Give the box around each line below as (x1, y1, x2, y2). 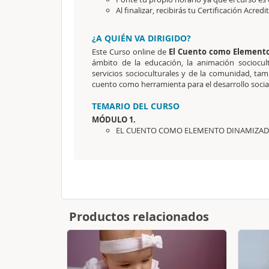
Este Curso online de (92, 46, 169, 57)
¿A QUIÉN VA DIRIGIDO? (92, 32, 191, 44)
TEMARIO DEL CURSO (92, 100, 180, 112)
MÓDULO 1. (92, 114, 136, 125)
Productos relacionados (69, 208, 209, 225)
